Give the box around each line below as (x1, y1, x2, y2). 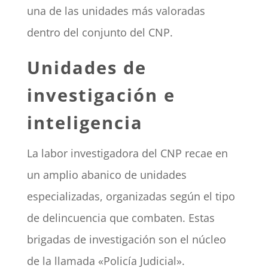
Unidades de (26, 56, 147, 80)
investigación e (26, 83, 175, 107)
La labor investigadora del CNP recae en (26, 146, 228, 161)
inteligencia (26, 111, 143, 135)
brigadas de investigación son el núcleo (26, 232, 226, 247)
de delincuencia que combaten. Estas (26, 211, 215, 226)
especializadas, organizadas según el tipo (26, 189, 235, 204)
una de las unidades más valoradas (26, 4, 205, 19)
